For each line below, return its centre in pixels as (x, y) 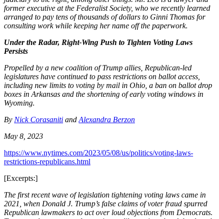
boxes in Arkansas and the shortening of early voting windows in (104, 94)
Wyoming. (19, 103)
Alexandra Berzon (107, 119)
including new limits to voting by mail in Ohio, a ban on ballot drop (108, 85)
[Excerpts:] (21, 178)
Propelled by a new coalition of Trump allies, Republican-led (98, 67)
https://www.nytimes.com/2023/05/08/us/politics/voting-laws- (99, 153)
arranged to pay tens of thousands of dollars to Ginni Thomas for (105, 17)
